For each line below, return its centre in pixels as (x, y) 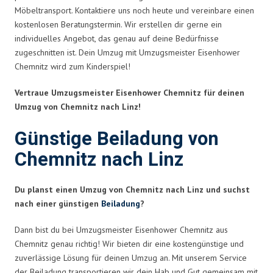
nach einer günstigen (58, 203)
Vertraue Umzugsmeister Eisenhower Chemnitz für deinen (129, 92)
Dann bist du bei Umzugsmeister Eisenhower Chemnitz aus (121, 229)
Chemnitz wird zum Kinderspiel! (73, 66)
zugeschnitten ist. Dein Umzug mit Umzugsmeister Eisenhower (127, 52)
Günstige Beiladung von (117, 139)
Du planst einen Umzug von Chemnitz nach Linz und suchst (132, 189)
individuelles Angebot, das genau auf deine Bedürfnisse (117, 38)
